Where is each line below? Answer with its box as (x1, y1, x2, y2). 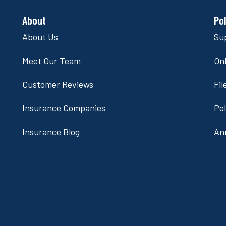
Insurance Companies (22, 102, 105, 114)
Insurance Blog (22, 126, 80, 138)
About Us (22, 31, 58, 43)
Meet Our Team (22, 55, 81, 67)
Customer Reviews (22, 79, 93, 90)
